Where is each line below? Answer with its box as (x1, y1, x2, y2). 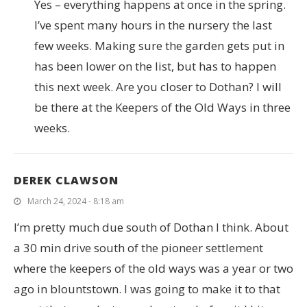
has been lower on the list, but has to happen (34, 58, 276, 74)
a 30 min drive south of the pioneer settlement (14, 239, 263, 256)
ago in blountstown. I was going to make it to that (14, 280, 280, 297)
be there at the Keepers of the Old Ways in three (34, 99, 291, 115)
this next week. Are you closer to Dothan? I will (34, 78, 282, 95)
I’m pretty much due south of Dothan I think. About (14, 219, 288, 235)
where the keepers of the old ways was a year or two (14, 260, 293, 276)
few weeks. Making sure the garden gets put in (34, 37, 284, 53)
